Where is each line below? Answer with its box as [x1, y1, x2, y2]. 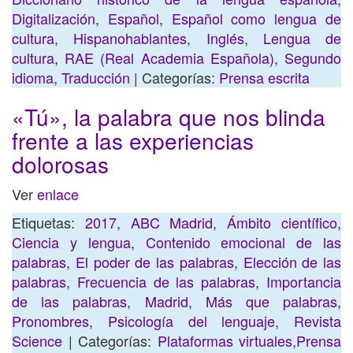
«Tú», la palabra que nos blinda [12, 101, 325, 132]
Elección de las [243, 251, 341, 272]
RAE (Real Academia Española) [65, 47, 274, 68]
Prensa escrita [219, 67, 310, 87]
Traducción [61, 67, 130, 87]
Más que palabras [205, 291, 338, 311]
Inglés [206, 28, 244, 48]
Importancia [266, 271, 342, 292]
